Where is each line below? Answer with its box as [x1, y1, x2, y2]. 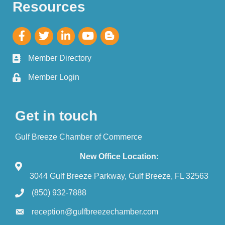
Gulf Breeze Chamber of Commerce [15, 132, 142, 141]
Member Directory [28, 53, 91, 62]
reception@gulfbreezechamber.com [32, 207, 158, 216]
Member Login [28, 72, 79, 81]
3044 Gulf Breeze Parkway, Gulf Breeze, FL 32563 [30, 171, 208, 180]
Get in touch [15, 107, 97, 124]
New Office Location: [79, 152, 159, 161]
